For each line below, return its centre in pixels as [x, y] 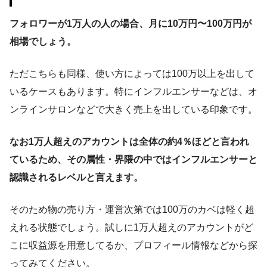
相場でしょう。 [43, 41]
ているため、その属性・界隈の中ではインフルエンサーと [133, 159]
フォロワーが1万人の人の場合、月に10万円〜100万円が [131, 23]
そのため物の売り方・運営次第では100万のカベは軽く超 [132, 209]
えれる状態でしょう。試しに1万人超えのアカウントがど [131, 227]
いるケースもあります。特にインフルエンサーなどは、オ [133, 91]
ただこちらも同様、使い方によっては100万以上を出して [132, 73]
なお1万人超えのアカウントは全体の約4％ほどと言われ [129, 141]
